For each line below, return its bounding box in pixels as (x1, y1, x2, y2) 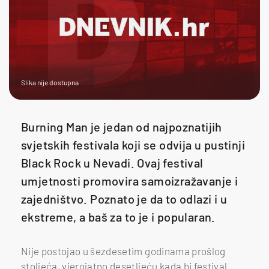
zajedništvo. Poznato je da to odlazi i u (21, 191, 227, 206)
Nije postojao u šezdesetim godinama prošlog (21, 244, 226, 257)
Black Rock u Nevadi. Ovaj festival (21, 155, 204, 170)
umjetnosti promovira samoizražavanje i (21, 173, 238, 188)
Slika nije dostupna (21, 77, 79, 86)
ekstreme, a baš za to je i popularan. (21, 209, 216, 224)
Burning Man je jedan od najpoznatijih (21, 119, 222, 134)
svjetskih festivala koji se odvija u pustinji (21, 137, 245, 152)
